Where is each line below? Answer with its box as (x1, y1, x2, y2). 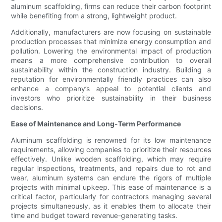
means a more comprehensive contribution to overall (11, 56, 211, 65)
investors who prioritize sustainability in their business (11, 94, 211, 103)
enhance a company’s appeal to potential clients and (11, 84, 211, 93)
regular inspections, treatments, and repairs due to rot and (11, 164, 211, 173)
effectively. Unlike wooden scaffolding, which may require (11, 155, 211, 164)
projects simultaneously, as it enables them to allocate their (11, 202, 211, 211)
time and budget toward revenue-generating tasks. (11, 211, 178, 220)
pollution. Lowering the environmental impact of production (11, 47, 211, 55)
